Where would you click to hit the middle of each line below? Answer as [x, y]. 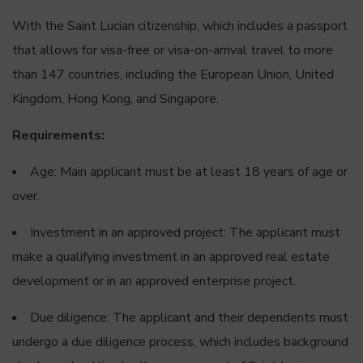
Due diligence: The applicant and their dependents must [189, 318]
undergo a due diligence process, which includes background [180, 342]
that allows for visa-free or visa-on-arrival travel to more [173, 50]
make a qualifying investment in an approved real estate [171, 257]
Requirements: [58, 135]
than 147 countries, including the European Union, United [173, 75]
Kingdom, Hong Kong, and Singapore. [115, 99]
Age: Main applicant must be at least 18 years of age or [189, 172]
